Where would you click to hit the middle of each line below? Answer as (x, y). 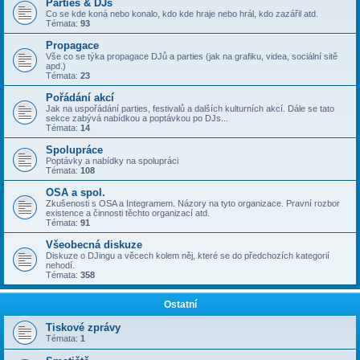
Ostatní (180, 305)
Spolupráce (74, 150)
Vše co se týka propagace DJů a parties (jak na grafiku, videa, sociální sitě (192, 56)
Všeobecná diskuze (94, 245)
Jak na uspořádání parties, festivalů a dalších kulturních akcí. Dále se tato (190, 108)
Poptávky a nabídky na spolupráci (112, 161)
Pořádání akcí (80, 98)
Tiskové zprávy (83, 327)
